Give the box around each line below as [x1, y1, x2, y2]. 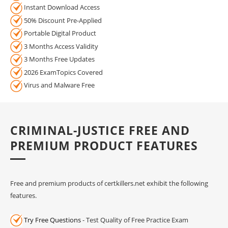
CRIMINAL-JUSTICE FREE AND [10, 122, 190, 138]
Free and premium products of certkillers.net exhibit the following [10, 178, 208, 188]
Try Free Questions [24, 215, 81, 224]
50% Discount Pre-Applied [22, 15, 102, 25]
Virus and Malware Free [22, 80, 95, 90]
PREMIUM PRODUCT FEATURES [10, 137, 198, 154]
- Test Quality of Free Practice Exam [81, 215, 188, 224]
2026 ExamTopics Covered [22, 67, 103, 77]
